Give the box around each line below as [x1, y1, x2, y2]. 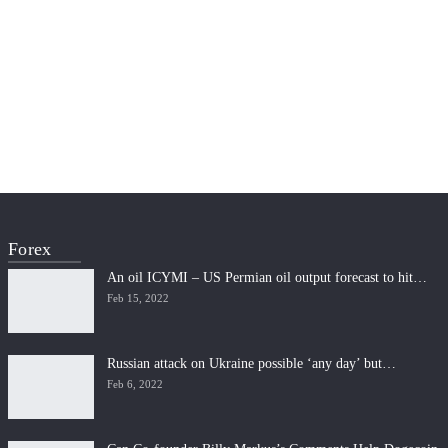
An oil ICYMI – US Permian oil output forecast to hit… [107, 270, 428, 286]
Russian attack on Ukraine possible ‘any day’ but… [107, 356, 397, 372]
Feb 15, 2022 [107, 292, 170, 305]
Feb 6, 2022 [107, 378, 164, 391]
